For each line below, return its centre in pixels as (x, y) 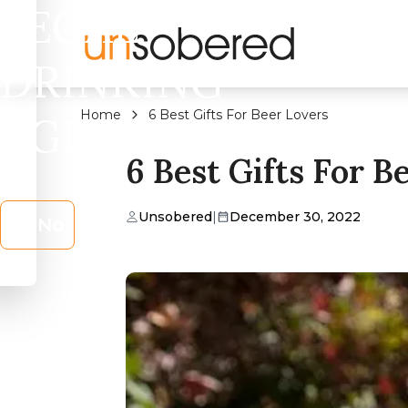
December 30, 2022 (295, 217)
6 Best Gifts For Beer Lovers (238, 115)
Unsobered (175, 217)
